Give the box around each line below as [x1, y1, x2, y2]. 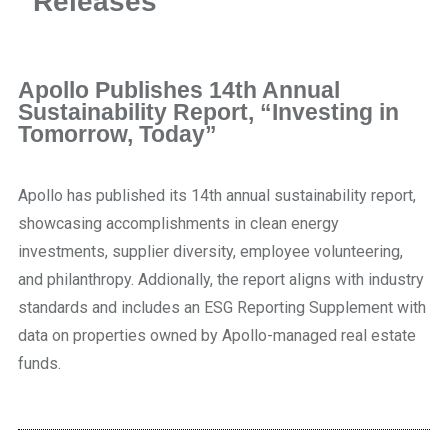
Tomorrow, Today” [18, 122, 217, 148]
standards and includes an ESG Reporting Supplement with [18, 298, 426, 318]
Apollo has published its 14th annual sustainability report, [18, 186, 416, 206]
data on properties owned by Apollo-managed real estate [18, 326, 416, 346]
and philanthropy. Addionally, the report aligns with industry [18, 270, 424, 290]
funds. [18, 354, 61, 374]
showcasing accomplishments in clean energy [18, 214, 339, 234]
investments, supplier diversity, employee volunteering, [18, 242, 403, 262]
